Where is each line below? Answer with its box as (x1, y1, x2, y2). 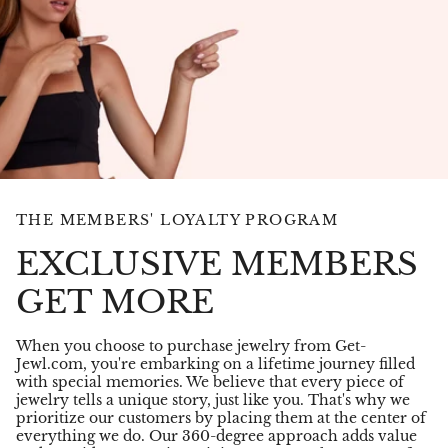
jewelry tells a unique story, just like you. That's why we (16, 390, 410, 409)
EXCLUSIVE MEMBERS (16, 243, 418, 284)
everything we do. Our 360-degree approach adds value (16, 426, 417, 445)
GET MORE (16, 281, 214, 322)
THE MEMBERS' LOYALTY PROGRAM (16, 210, 339, 229)
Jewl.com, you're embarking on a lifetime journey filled (16, 354, 415, 373)
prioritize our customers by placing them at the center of (16, 408, 426, 427)
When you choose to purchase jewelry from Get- (16, 336, 366, 355)
